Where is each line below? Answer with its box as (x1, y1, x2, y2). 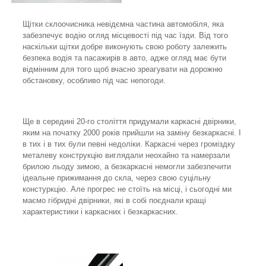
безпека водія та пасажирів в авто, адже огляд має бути (23, 53, 226, 62)
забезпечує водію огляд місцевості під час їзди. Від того (23, 30, 228, 40)
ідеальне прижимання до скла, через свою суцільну (23, 173, 211, 182)
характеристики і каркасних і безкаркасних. (23, 207, 180, 216)
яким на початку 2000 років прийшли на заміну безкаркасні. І (23, 128, 241, 137)
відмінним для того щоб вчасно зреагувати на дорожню (23, 64, 223, 74)
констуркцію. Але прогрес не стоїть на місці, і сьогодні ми (23, 184, 232, 194)
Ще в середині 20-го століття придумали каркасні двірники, (23, 116, 236, 126)
